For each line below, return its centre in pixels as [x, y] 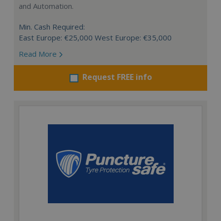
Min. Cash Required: [52, 27]
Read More [39, 54]
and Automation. [46, 6]
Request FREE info [117, 77]
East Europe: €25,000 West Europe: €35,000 [95, 38]
